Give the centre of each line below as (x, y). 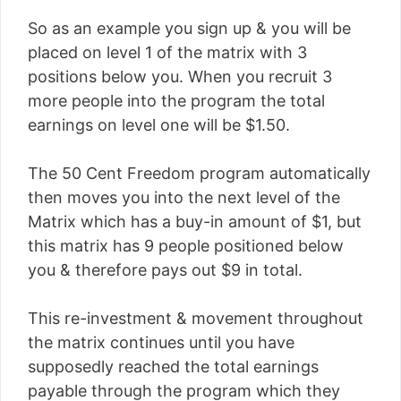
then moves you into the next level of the (184, 197)
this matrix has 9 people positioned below (186, 246)
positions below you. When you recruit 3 (180, 77)
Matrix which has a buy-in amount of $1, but (195, 222)
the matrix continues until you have (161, 342)
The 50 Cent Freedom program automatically (199, 173)
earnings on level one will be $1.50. (159, 125)
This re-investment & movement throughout (196, 318)
